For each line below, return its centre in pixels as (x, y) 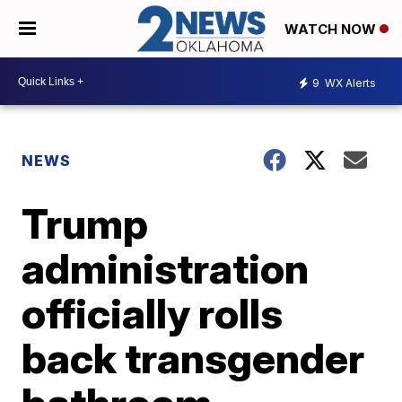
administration (166, 269)
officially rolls (153, 314)
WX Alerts (349, 83)
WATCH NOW (332, 30)
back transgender (193, 358)
